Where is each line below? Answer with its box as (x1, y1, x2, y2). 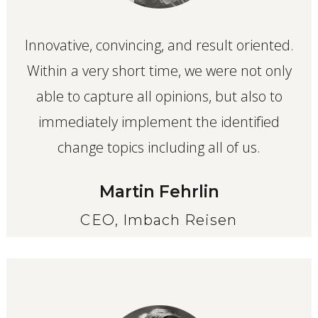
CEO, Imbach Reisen (80, 212, 238, 229)
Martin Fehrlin (99, 181, 219, 202)
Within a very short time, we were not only (26, 60, 292, 80)
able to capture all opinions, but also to (35, 86, 283, 106)
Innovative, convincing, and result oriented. (24, 35, 294, 55)
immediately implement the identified (38, 111, 280, 131)
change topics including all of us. (57, 137, 261, 157)
